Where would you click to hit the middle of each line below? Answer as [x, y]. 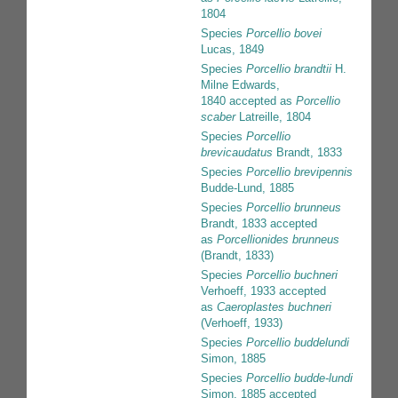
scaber [218, 117]
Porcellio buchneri [292, 275]
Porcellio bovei [284, 34]
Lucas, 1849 [232, 50]
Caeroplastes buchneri [274, 307]
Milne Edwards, [240, 85]
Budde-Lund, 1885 [247, 188]
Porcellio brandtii [289, 69]
